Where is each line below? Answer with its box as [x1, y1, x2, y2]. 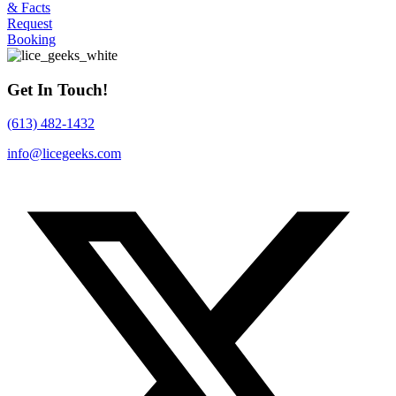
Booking [7, 32, 56, 47]
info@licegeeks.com [7, 146, 121, 162]
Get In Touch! [7, 80, 108, 99]
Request [7, 16, 52, 31]
